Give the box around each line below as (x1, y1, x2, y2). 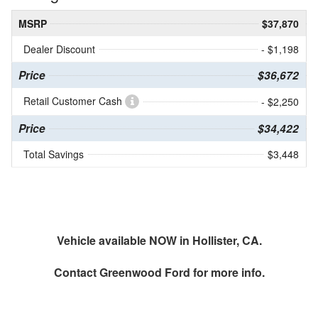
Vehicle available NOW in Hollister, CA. (56, 232, 262, 249)
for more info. (190, 264, 265, 281)
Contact (53, 264, 99, 281)
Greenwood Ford (99, 264, 190, 281)
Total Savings (23, 147, 84, 162)
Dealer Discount (23, 42, 95, 57)
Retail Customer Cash (23, 94, 125, 109)
